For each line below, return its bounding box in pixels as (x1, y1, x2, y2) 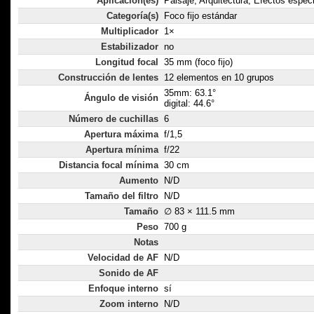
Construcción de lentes (58, 72, 158, 83)
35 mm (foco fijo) (164, 57, 233, 68)
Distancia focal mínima (59, 160, 158, 171)
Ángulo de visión (84, 93, 158, 104)
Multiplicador (101, 26, 158, 37)
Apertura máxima (84, 129, 158, 140)
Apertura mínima (86, 144, 158, 156)
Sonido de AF (99, 268, 158, 279)
